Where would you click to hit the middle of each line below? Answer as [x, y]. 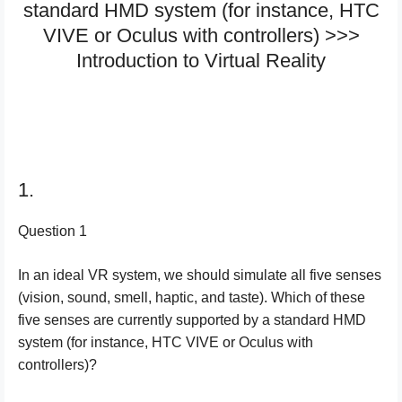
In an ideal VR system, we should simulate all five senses [200, 275]
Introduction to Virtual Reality [201, 61]
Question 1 [52, 231]
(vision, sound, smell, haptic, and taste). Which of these [192, 297]
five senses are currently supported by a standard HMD [192, 320]
